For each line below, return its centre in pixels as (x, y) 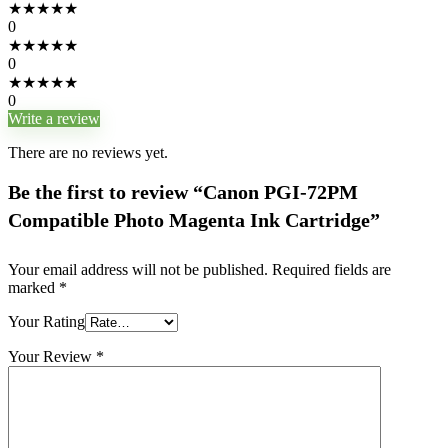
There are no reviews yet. (88, 152)
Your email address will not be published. (138, 269)
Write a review (54, 118)
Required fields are (331, 269)
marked (33, 287)
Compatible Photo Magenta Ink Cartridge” (194, 220)
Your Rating (46, 321)
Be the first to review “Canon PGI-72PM (183, 192)
